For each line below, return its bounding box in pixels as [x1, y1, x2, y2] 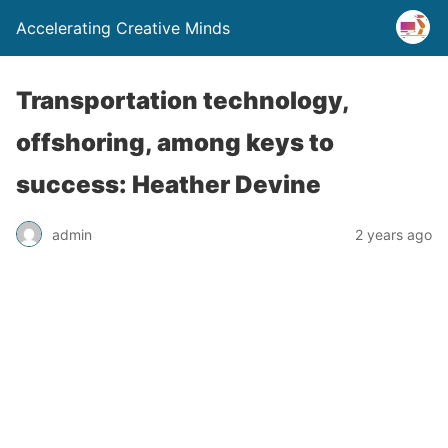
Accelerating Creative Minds [16, 18, 230, 38]
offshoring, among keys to [16, 128, 334, 157]
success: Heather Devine [16, 170, 321, 199]
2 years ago [355, 225, 432, 243]
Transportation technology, [16, 86, 349, 115]
